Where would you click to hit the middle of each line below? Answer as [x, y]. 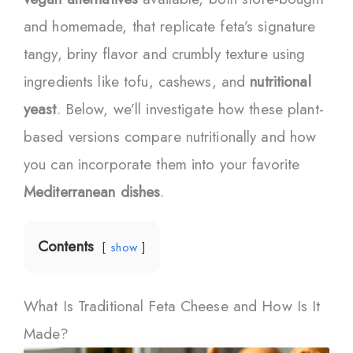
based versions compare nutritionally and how [170, 136]
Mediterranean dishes [92, 191]
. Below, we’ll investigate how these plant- [190, 109]
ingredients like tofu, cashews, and [137, 81]
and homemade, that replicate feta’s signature [170, 26]
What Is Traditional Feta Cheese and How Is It [172, 307]
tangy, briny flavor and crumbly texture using [165, 54]
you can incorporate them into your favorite [162, 164]
